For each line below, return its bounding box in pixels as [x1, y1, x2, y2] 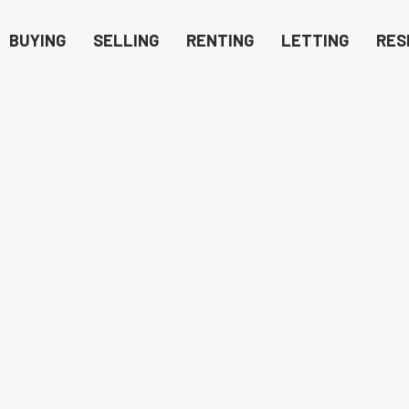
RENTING [186, 30, 254, 50]
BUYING [9, 30, 66, 50]
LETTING [281, 30, 349, 50]
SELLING [93, 30, 159, 50]
